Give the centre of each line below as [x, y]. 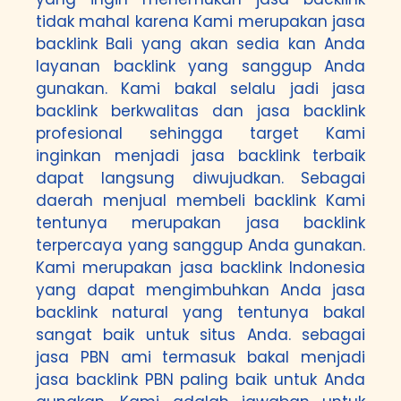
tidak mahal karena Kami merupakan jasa [200, 21]
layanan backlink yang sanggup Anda [200, 66]
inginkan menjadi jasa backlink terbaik [200, 156]
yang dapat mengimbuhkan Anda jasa [200, 290]
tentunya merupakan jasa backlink [200, 223]
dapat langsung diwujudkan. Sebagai [200, 178]
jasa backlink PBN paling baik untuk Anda [200, 380]
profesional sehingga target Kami [200, 133]
